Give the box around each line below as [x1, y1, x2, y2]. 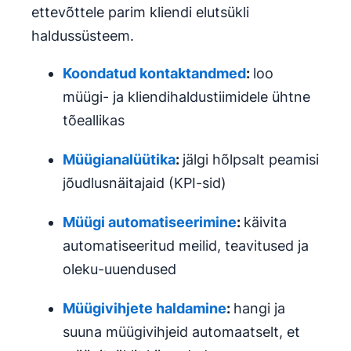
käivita [244, 214, 287, 230]
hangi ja [233, 300, 285, 317]
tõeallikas [63, 112, 125, 128]
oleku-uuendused [63, 261, 176, 277]
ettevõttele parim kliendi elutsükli [31, 4, 249, 20]
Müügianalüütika [63, 151, 175, 168]
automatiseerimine [108, 214, 237, 230]
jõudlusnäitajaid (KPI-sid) [63, 175, 226, 191]
